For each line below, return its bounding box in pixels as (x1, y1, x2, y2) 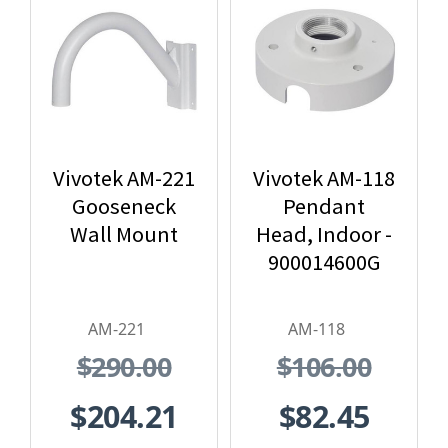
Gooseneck (72, 191, 176, 220)
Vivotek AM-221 (53, 163, 195, 192)
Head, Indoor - (256, 219, 392, 248)
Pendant (283, 191, 365, 220)
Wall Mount (70, 219, 178, 248)
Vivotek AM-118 (253, 163, 395, 192)
